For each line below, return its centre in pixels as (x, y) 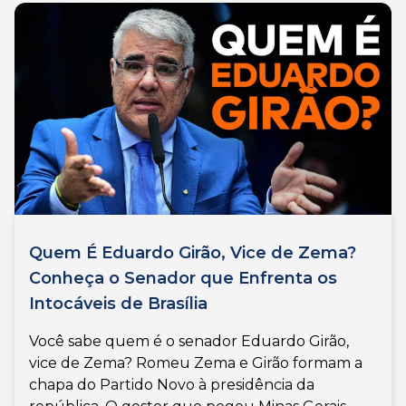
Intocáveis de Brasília (118, 304)
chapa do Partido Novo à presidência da (172, 385)
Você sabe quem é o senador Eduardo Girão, (189, 342)
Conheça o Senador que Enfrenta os (183, 279)
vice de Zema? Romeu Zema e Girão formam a (196, 363)
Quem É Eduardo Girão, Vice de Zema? (193, 253)
